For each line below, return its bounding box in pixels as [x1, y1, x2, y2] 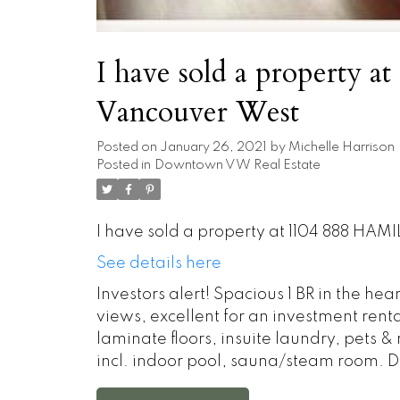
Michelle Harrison [287, 141, 395, 154]
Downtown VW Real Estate [154, 159, 321, 172]
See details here [96, 255, 221, 272]
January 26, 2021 [159, 141, 267, 154]
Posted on [96, 141, 160, 154]
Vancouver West [96, 93, 299, 133]
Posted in [96, 159, 151, 172]
